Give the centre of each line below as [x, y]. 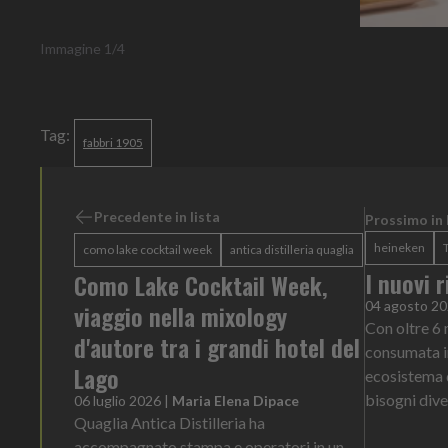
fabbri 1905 [113, 142]
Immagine [72, 48]
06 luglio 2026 [117, 400]
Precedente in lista [157, 216]
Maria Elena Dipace [235, 400]
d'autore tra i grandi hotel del [217, 346]
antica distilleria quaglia [292, 249]
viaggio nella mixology [180, 315]
